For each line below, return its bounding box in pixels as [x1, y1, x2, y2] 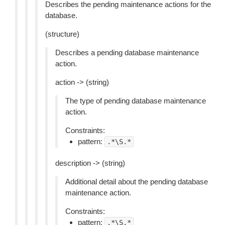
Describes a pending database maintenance [55, 48, 199, 57]
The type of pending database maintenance [65, 96, 206, 105]
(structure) [45, 30, 79, 38]
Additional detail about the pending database [65, 177, 208, 186]
